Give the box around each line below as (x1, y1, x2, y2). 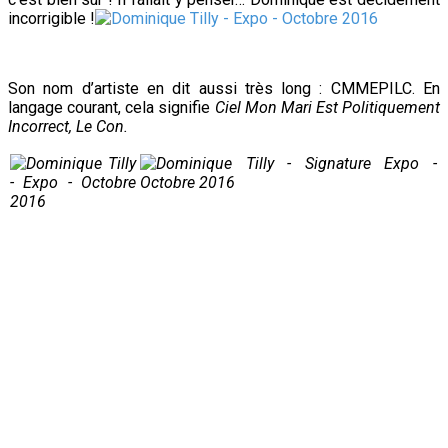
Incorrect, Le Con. (8, 116, 128, 136)
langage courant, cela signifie (8, 97, 215, 117)
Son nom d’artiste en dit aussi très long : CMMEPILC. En (8, 78, 440, 98)
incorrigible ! (8, 8, 95, 28)
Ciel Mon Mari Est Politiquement (214, 97, 440, 117)
